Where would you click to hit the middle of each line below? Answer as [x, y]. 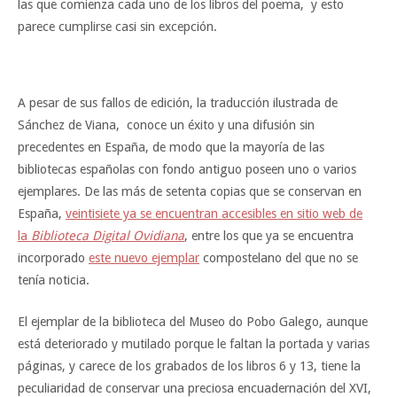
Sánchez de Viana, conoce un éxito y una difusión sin [166, 125]
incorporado [53, 257]
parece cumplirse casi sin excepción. [117, 26]
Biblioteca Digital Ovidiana [108, 235]
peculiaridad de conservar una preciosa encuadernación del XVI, [195, 388]
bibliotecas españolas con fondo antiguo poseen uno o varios [187, 169]
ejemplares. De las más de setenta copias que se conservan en [190, 191]
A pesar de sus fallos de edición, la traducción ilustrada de [178, 102]
